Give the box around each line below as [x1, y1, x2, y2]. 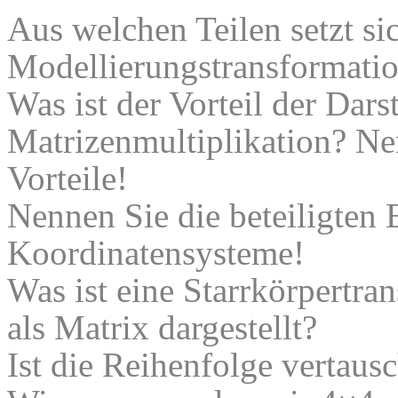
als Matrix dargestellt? [7, 308, 317, 347]
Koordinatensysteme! [7, 234, 305, 273]
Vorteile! [7, 159, 128, 198]
